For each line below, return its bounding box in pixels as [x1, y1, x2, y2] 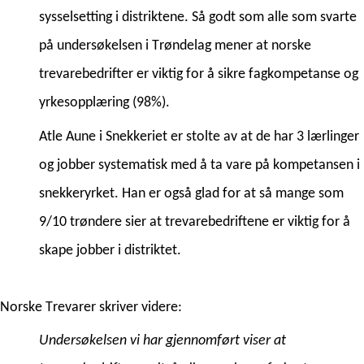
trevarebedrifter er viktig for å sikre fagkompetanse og [39, 67, 358, 83]
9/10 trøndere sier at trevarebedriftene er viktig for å [39, 214, 350, 230]
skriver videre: [96, 299, 182, 315]
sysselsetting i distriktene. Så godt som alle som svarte [39, 10, 357, 26]
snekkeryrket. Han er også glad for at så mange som [39, 185, 344, 201]
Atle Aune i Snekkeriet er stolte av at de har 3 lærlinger [39, 128, 359, 145]
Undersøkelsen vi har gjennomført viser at [39, 333, 286, 349]
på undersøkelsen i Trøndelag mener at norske [39, 38, 311, 54]
